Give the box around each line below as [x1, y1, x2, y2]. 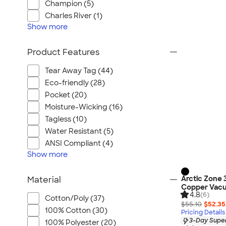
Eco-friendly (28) [45, 78, 105, 87]
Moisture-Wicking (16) [45, 102, 123, 111]
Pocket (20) [45, 90, 87, 99]
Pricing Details [181, 208, 225, 217]
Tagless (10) [45, 115, 87, 124]
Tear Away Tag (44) [45, 66, 113, 75]
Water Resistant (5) [45, 127, 114, 136]
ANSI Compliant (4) [45, 139, 113, 148]
